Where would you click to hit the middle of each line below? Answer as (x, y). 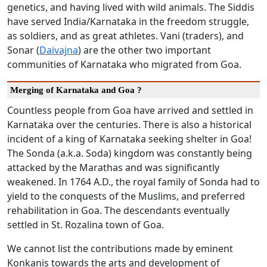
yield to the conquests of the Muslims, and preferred (126, 196)
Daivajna (59, 50)
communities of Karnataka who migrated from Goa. (124, 65)
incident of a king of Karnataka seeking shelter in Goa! (129, 139)
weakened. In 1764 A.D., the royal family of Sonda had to (133, 182)
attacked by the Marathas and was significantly (113, 168)
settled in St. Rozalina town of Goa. (86, 225)
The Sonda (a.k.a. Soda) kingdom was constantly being (130, 153)
